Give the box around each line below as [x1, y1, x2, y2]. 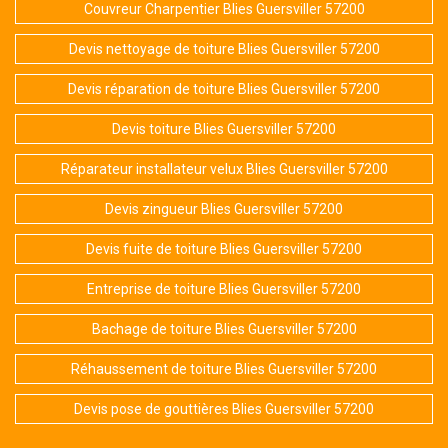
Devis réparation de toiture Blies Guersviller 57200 [68, 81, 380, 98]
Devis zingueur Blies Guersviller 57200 [105, 201, 343, 218]
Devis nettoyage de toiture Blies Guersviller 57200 [68, 41, 380, 58]
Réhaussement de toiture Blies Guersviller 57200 [71, 361, 377, 378]
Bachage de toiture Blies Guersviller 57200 [91, 321, 357, 338]
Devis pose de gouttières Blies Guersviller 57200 [74, 401, 374, 418]
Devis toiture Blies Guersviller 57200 [112, 121, 336, 138]
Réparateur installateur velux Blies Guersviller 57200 [60, 161, 388, 178]
